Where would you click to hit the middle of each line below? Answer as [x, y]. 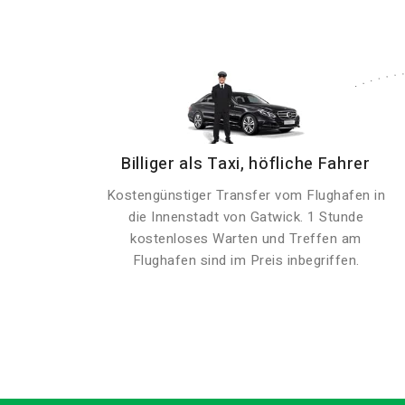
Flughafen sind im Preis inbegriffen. [246, 260]
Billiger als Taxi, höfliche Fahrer [246, 164]
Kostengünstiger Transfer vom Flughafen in [246, 195]
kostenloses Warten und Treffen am [246, 239]
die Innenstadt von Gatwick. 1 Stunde [246, 217]
